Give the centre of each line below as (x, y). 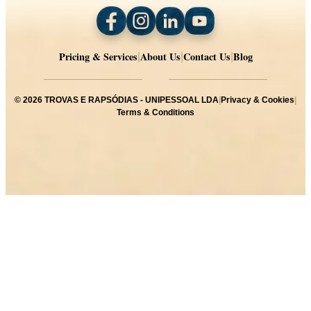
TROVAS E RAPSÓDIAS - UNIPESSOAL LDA (132, 100)
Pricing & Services (98, 56)
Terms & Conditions (155, 112)
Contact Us (207, 56)
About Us (160, 56)
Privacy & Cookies (258, 100)
